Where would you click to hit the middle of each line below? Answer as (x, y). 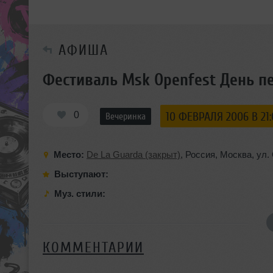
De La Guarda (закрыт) (133, 154)
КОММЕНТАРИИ (93, 247)
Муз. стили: (80, 193)
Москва (236, 154)
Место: (70, 154)
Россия (200, 154)
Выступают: (81, 174)
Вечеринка (126, 116)
